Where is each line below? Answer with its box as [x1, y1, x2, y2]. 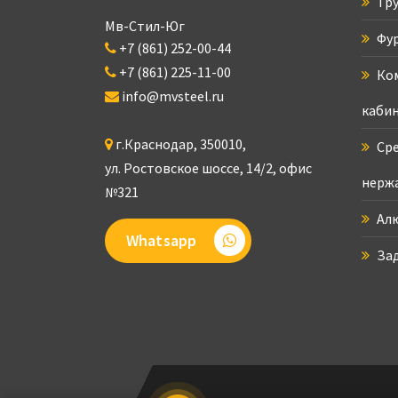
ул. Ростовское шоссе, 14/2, [105, 159, 279, 178]
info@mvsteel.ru [122, 87, 224, 106]
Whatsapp [126, 230, 197, 251]
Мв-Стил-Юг [105, 17, 185, 36]
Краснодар [124, 135, 194, 154]
